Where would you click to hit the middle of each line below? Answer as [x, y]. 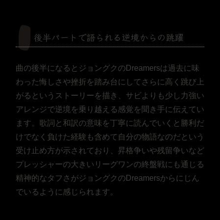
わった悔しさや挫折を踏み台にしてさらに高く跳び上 [110, 82]
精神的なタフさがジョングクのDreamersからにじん [108, 178]
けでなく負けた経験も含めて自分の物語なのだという [110, 137]
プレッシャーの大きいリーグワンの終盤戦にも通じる [110, 165]
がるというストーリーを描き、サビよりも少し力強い [110, 96]
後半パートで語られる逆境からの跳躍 [109, 37]
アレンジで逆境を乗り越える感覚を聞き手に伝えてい [110, 110]
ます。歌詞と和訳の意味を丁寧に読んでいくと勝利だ [110, 123]
